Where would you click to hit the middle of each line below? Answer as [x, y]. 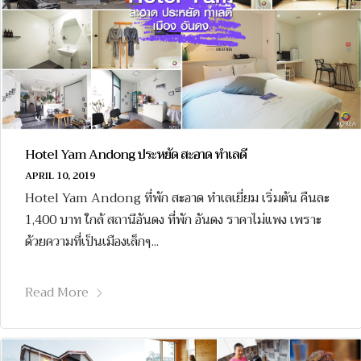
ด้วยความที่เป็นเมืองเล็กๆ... [92, 241]
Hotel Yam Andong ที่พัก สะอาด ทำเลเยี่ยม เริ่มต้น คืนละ [177, 198]
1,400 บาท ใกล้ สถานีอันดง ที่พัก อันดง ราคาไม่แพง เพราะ [173, 220]
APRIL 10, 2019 [60, 175]
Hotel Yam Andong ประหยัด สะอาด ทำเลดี [136, 154]
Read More [57, 292]
